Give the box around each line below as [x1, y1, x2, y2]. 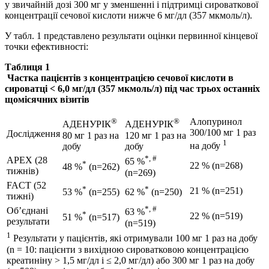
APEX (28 [7, 155, 47, 166]
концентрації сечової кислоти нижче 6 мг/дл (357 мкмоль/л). [5, 10, 252, 21]
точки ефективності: [5, 41, 88, 52]
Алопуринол [190, 116, 242, 127]
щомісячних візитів [5, 94, 89, 105]
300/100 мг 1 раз [190, 127, 256, 138]
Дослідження [7, 128, 60, 139]
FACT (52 [7, 180, 46, 191]
